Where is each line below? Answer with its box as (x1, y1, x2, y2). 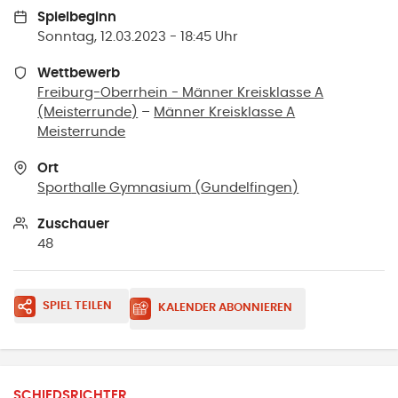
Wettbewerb (37, 67, 121, 80)
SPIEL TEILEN (42, 299, 112, 312)
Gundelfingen (201, 180, 293, 195)
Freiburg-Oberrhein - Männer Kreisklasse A (37, 86, 324, 99)
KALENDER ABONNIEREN (157, 302, 292, 314)
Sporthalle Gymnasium (37, 180, 192, 195)
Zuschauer (37, 217, 110, 231)
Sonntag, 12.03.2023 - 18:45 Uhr (37, 30, 239, 44)
